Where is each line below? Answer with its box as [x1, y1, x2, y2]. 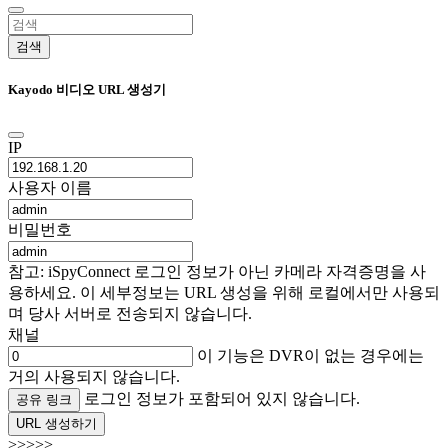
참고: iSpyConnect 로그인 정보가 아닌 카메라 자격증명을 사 [8, 263, 426, 281]
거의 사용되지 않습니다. [8, 368, 180, 386]
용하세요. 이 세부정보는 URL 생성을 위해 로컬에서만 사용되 [8, 284, 440, 302]
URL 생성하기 [16, 416, 97, 432]
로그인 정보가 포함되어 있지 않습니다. [84, 390, 360, 408]
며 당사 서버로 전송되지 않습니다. [8, 305, 252, 323]
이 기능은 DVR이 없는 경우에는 [193, 347, 424, 365]
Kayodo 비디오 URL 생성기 [8, 81, 166, 97]
